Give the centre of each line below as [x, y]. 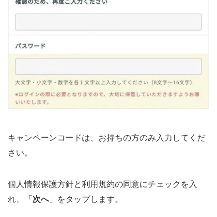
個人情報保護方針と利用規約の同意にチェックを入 [102, 184]
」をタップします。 [86, 199]
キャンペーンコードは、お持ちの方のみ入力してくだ [107, 138]
